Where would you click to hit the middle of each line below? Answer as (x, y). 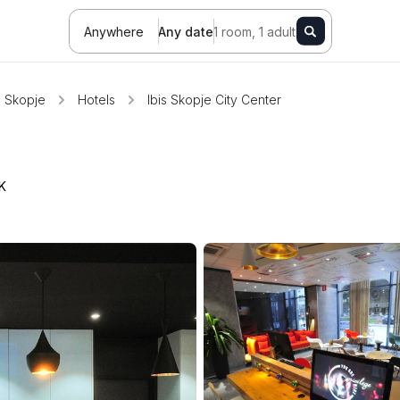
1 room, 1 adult (254, 31)
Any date (185, 31)
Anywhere (113, 31)
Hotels (96, 100)
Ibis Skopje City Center (214, 100)
